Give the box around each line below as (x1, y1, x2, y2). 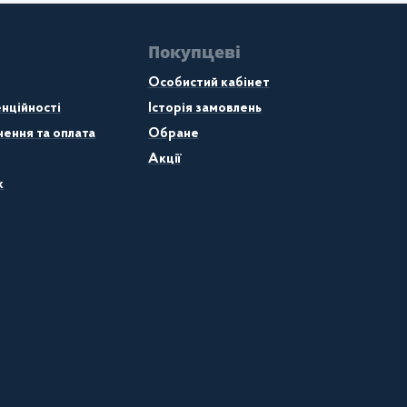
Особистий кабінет (147, 75, 270, 90)
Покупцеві (147, 40, 241, 63)
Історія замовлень (147, 101, 262, 115)
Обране (147, 126, 199, 141)
